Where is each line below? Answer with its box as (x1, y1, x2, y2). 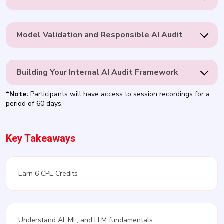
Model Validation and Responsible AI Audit (16, 29, 183, 41)
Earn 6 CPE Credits (18, 168, 78, 178)
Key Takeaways (6, 132, 76, 144)
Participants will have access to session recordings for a (28, 89, 210, 99)
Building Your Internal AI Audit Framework (16, 67, 178, 78)
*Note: (6, 89, 28, 99)
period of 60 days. (6, 98, 63, 108)
